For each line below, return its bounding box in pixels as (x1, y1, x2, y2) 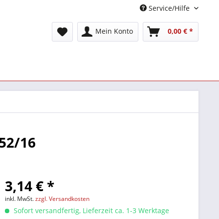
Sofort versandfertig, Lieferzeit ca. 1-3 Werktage (12, 206, 170, 215)
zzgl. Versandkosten (35, 195, 90, 203)
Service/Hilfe (147, 3, 192, 13)
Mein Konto (95, 26, 133, 36)
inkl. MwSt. (5, 195, 36, 203)
